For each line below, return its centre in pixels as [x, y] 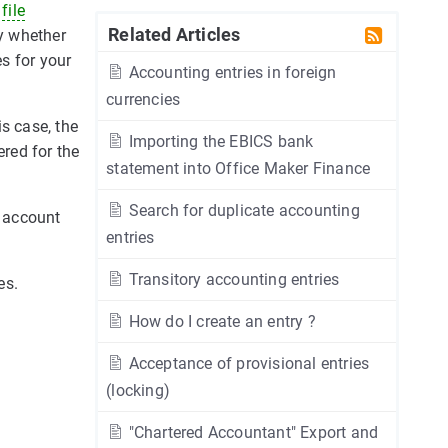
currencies [143, 99]
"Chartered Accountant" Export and [251, 432]
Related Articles [174, 34]
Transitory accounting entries [232, 279]
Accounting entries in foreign [230, 72]
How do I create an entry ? [220, 321]
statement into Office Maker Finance [238, 168]
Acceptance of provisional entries [247, 363]
